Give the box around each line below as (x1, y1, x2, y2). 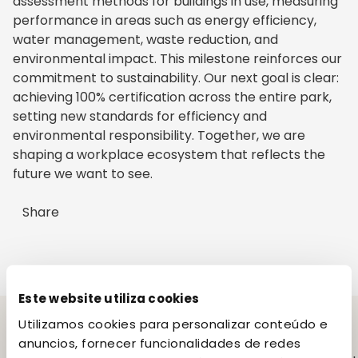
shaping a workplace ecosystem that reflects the (13, 145, 325, 164)
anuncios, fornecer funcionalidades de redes (18, 334, 301, 352)
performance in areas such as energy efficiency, (13, 11, 316, 30)
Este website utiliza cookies (18, 289, 199, 307)
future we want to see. (13, 165, 153, 183)
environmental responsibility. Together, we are (13, 126, 305, 145)
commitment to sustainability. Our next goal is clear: (13, 69, 339, 87)
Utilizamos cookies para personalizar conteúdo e (18, 315, 328, 332)
